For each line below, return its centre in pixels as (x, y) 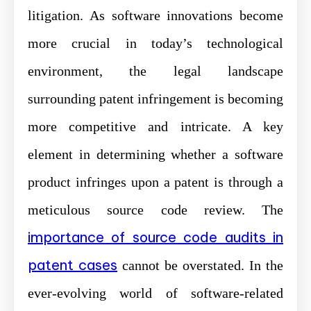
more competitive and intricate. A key (155, 126)
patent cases (73, 264)
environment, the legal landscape (155, 70)
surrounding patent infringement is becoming (155, 98)
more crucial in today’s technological (155, 43)
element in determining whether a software (155, 154)
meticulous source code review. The (155, 209)
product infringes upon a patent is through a (155, 182)
